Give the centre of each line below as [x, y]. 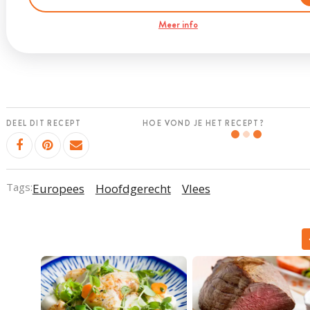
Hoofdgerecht [133, 188]
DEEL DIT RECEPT [44, 123]
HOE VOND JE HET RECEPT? [204, 123]
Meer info [178, 24]
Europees [58, 188]
